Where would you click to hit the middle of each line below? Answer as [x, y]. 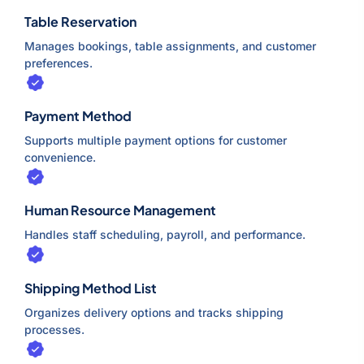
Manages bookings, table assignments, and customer [170, 46]
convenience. [60, 158]
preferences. [58, 63]
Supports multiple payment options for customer [156, 141]
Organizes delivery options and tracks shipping [154, 312]
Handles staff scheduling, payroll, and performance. [165, 235]
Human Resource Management [120, 210]
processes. [54, 329]
